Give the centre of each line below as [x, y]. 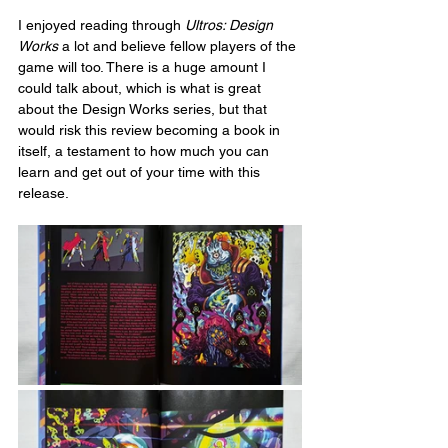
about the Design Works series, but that [144, 109]
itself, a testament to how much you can [145, 151]
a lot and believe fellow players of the [179, 46]
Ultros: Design [231, 25]
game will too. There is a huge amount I [144, 67]
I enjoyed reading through [101, 25]
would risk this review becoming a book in [151, 130]
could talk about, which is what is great [141, 88]
